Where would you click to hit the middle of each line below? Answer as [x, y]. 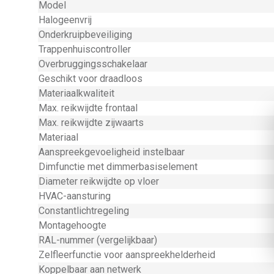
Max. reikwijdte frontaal [88, 108]
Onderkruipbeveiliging [85, 35]
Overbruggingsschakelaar [93, 64]
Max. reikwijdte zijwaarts [91, 123]
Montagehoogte [72, 225]
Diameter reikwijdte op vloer [99, 181]
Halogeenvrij [65, 20]
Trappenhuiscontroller [85, 49]
